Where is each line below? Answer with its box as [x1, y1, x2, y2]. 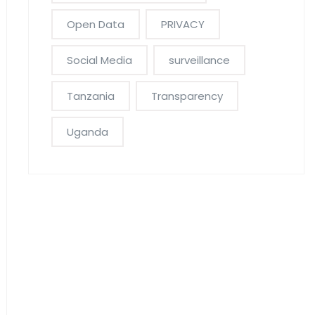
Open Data [66, 17, 124, 32]
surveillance [168, 53, 230, 67]
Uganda [66, 124, 108, 139]
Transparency [150, 89, 223, 103]
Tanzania [66, 89, 115, 103]
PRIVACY [160, 17, 205, 32]
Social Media [66, 53, 132, 67]
